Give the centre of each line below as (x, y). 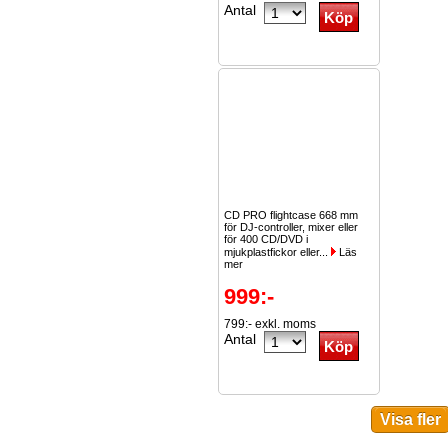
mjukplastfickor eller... (277, 252)
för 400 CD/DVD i (266, 239)
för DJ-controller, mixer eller (291, 227)
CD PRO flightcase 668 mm (291, 215)
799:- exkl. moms (270, 324)
